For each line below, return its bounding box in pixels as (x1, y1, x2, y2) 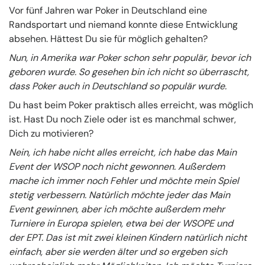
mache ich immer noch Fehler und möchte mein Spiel (9, 174, 239, 187)
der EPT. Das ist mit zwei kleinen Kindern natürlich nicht (9, 231, 247, 244)
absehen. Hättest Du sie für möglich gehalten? (9, 32, 208, 45)
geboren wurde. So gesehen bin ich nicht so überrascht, (9, 65, 249, 78)
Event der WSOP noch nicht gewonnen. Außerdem (9, 160, 225, 173)
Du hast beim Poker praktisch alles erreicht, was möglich (9, 98, 253, 111)
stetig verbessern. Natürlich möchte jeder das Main (9, 188, 230, 201)
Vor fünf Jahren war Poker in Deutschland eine (9, 4, 207, 17)
